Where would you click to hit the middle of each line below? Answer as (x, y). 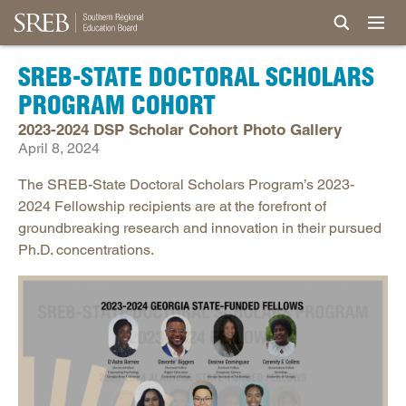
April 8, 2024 (59, 149)
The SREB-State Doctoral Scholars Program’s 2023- (186, 185)
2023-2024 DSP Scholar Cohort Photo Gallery (180, 130)
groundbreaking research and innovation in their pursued (200, 228)
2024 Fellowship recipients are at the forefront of (172, 207)
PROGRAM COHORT (117, 105)
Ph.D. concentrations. (86, 250)
